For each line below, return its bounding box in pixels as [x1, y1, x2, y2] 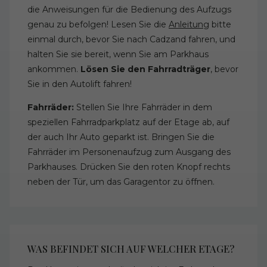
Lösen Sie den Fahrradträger [80, 64, 210, 75]
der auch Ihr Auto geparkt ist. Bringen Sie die [27, 132, 215, 143]
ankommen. [27, 64, 80, 75]
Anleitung [169, 19, 209, 30]
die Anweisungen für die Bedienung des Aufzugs [27, 4, 231, 15]
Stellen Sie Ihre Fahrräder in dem [76, 102, 212, 113]
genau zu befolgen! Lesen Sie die [27, 19, 169, 30]
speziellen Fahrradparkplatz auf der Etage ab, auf [27, 117, 229, 128]
